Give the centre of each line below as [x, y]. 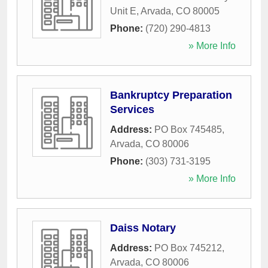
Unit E [123, 11]
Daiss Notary [143, 228]
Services [132, 110]
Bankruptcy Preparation [171, 95]
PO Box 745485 [188, 130]
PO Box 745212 [188, 248]
